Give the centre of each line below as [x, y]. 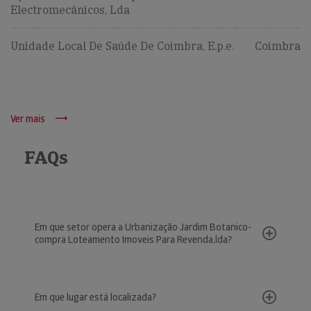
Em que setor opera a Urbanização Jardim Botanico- [143, 227]
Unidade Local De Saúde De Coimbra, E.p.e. [122, 46]
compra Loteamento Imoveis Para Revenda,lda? [133, 239]
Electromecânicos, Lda [70, 10]
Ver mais [28, 119]
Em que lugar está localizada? [95, 297]
